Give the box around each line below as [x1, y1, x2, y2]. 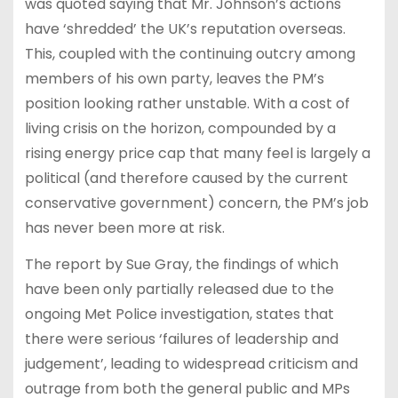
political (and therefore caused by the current [24, 167, 348, 188]
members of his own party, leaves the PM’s [24, 68, 324, 89]
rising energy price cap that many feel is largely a [24, 142, 370, 163]
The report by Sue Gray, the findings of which [24, 253, 338, 275]
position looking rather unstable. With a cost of [24, 92, 350, 114]
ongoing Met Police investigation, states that [24, 303, 334, 324]
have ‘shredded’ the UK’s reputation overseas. [24, 18, 346, 39]
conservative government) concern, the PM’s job [24, 192, 369, 213]
